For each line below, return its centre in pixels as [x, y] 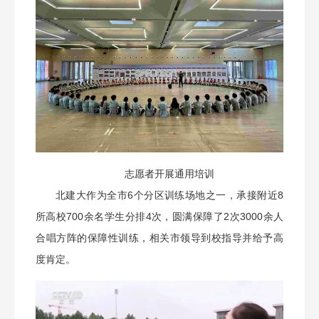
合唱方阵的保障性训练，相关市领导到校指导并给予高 [159, 237]
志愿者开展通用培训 [169, 173]
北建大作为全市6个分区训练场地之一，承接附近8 [169, 195]
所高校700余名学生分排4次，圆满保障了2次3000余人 [159, 216]
